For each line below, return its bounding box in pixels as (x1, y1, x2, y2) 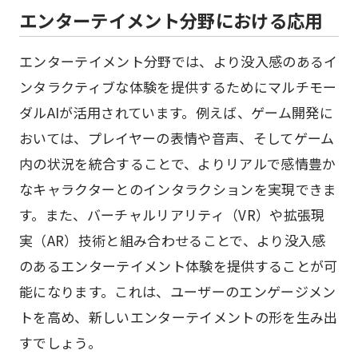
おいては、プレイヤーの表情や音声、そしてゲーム (19, 128, 335, 148)
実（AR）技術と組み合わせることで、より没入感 (19, 230, 326, 250)
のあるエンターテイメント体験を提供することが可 (19, 256, 338, 276)
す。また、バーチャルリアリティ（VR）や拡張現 (19, 205, 325, 225)
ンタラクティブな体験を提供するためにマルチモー (19, 77, 337, 97)
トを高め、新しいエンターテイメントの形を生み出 (19, 307, 338, 327)
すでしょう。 (19, 332, 102, 352)
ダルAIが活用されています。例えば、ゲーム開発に (19, 102, 334, 122)
